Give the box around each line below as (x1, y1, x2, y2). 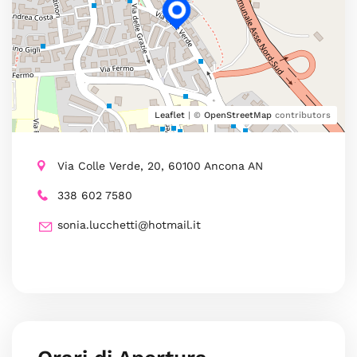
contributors (272, 110, 331, 120)
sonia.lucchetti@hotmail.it (57, 218, 201, 231)
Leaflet (155, 110, 185, 120)
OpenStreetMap (204, 110, 272, 120)
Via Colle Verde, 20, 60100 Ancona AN (57, 159, 263, 172)
